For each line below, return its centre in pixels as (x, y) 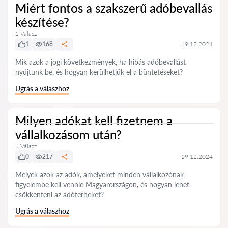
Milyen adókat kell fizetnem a (94, 120)
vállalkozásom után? (68, 135)
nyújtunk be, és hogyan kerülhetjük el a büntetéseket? (99, 72)
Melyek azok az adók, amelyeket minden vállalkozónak (99, 174)
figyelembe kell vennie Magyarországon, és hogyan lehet (102, 184)
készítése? (42, 22)
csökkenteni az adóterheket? (60, 195)
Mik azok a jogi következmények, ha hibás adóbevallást (101, 62)
